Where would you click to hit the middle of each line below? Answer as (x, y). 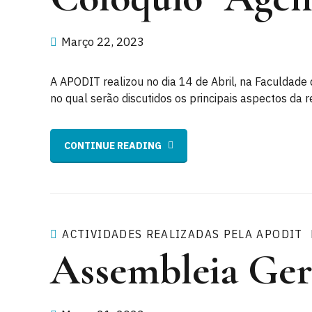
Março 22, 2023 (103, 41)
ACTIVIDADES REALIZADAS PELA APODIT (182, 234)
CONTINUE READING (113, 145)
